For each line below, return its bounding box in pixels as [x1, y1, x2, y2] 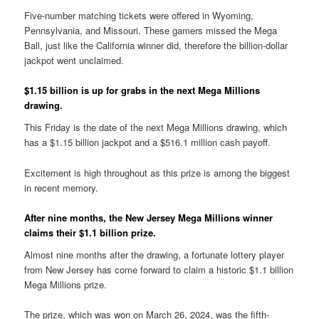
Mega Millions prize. [24, 278, 108, 292]
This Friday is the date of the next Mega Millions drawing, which [24, 120, 288, 135]
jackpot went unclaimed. [24, 53, 125, 67]
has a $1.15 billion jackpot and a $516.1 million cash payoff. [24, 135, 271, 150]
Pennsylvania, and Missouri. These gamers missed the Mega [24, 23, 278, 37]
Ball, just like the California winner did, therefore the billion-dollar [24, 38, 288, 52]
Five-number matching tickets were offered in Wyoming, [24, 8, 254, 22]
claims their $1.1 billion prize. [24, 225, 157, 239]
